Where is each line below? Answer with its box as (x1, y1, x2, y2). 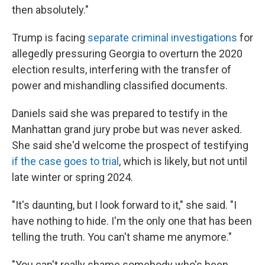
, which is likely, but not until (119, 155, 247, 167)
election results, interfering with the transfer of (12, 63, 231, 76)
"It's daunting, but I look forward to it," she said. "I (12, 199, 237, 211)
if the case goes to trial (12, 155, 119, 167)
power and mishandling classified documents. (12, 79, 228, 92)
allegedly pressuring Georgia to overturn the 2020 (12, 47, 243, 60)
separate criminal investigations (88, 31, 237, 44)
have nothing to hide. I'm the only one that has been (12, 215, 252, 227)
